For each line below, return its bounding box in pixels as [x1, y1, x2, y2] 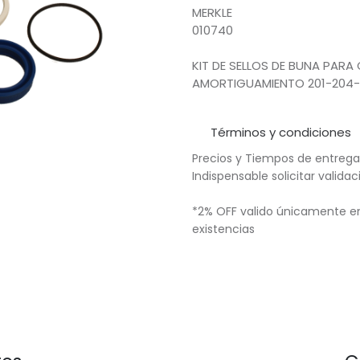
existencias [192, 221, 261, 237]
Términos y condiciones [210, 124, 351, 141]
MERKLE [192, 4, 232, 21]
